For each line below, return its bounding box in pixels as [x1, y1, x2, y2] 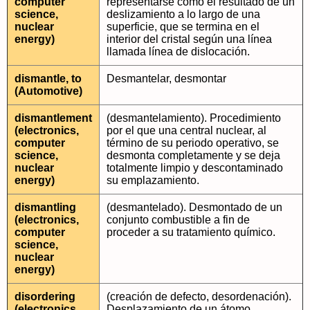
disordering [15, 291, 75, 302]
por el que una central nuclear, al [107, 125, 266, 136]
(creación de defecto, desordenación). [107, 291, 291, 302]
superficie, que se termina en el [107, 21, 259, 33]
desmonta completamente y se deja [107, 149, 280, 161]
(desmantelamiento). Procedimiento [107, 112, 281, 124]
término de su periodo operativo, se [107, 137, 279, 149]
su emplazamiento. [107, 174, 199, 186]
